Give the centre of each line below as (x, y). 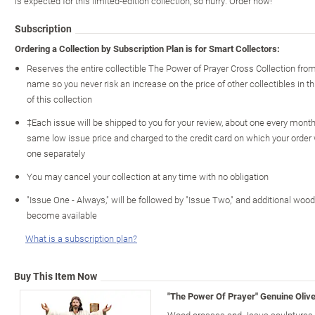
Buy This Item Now (56, 276)
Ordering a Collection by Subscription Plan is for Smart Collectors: (147, 48)
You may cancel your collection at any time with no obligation (148, 176)
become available (62, 215)
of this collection (59, 99)
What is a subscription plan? (81, 238)
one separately (56, 153)
